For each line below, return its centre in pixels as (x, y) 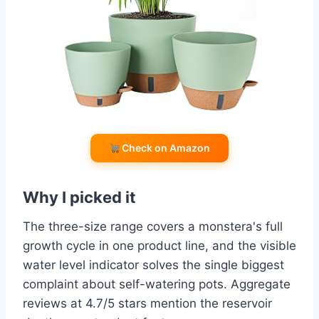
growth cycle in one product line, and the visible (159, 246)
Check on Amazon (165, 148)
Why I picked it (79, 198)
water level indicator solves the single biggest (153, 265)
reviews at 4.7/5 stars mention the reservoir (147, 304)
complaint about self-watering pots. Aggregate (157, 284)
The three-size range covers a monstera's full (153, 227)
